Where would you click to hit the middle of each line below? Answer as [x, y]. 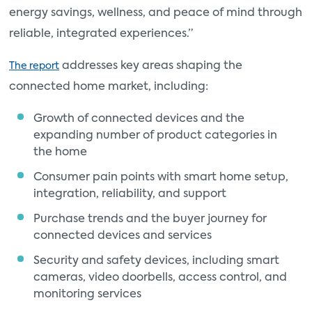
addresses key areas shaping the [151, 67]
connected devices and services [124, 236]
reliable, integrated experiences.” [101, 34]
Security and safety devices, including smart [156, 262]
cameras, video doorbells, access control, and [160, 278]
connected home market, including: [109, 87]
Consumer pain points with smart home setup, [161, 178]
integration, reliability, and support [131, 195]
